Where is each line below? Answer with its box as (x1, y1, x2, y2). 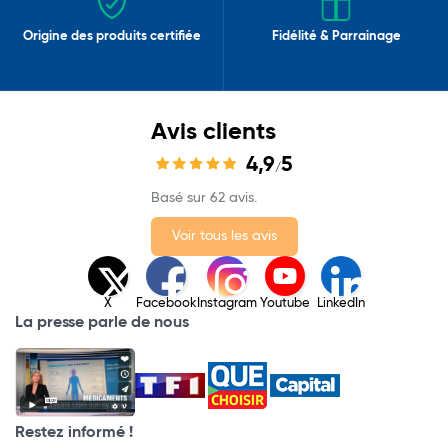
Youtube (259, 297, 310, 311)
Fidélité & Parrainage (271, 30, 401, 44)
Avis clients (150, 120, 276, 145)
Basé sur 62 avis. (150, 191, 257, 206)
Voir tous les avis (171, 229, 277, 244)
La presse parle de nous (15, 314, 189, 332)
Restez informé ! (15, 424, 133, 442)
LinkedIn (316, 297, 365, 311)
